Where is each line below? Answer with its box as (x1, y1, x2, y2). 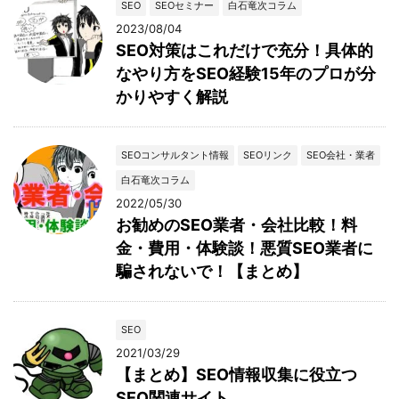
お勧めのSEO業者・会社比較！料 (116, 215, 357, 234)
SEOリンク (243, 148, 292, 161)
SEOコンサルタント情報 (121, 148, 229, 161)
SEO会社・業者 (306, 148, 375, 161)
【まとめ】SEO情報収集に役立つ (116, 364, 357, 384)
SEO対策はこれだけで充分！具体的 (116, 40, 373, 60)
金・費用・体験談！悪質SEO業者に (116, 238, 373, 257)
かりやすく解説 (116, 86, 228, 106)
